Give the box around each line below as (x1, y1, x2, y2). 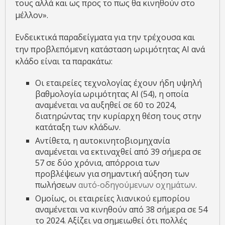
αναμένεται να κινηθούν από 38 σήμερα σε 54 (35, 203, 207, 215)
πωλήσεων (35, 179, 78, 190)
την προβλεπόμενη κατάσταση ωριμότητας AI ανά (15, 43, 205, 55)
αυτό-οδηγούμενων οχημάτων (78, 179, 195, 190)
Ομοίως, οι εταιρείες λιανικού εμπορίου (35, 192, 190, 204)
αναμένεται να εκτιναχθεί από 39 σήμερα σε (35, 146, 201, 157)
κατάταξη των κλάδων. (35, 121, 121, 133)
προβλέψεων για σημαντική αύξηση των (35, 168, 189, 179)
